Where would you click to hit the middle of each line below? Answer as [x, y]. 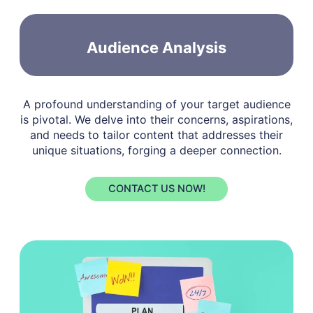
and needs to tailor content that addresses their [156, 135]
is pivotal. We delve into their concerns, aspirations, [156, 119]
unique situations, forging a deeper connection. [156, 150]
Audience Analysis [156, 47]
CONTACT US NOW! [156, 189]
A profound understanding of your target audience [156, 104]
